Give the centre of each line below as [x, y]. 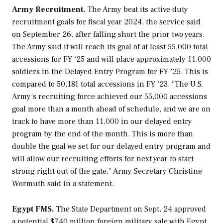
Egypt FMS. [34, 209]
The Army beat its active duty [138, 10]
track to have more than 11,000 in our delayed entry [102, 122]
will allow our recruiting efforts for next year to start [103, 159]
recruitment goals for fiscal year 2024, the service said [106, 22]
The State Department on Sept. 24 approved [131, 209]
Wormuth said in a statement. [63, 184]
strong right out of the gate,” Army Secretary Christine [107, 171]
